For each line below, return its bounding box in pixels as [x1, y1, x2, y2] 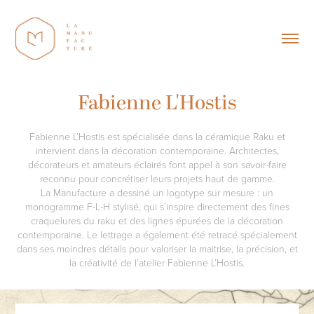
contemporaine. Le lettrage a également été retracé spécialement [17, 227, 297, 241]
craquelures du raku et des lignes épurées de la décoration [31, 213, 283, 227]
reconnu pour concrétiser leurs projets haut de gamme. [39, 171, 275, 185]
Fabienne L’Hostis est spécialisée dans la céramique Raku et [29, 129, 285, 143]
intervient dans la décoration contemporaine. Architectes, [35, 143, 279, 157]
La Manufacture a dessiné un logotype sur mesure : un [41, 185, 273, 199]
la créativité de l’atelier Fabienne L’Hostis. [69, 255, 245, 269]
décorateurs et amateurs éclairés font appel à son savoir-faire [27, 157, 287, 171]
